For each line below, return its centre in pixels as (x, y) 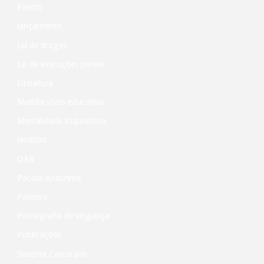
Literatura (35, 83)
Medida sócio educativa (60, 102)
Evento (29, 7)
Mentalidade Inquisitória (61, 121)
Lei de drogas (42, 45)
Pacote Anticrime (49, 178)
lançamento (39, 26)
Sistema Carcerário (52, 254)
